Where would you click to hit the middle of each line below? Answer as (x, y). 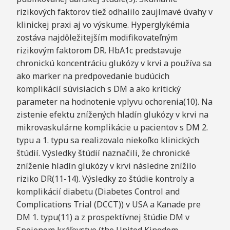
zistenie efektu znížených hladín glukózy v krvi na (112, 115)
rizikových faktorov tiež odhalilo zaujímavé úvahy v (114, 12)
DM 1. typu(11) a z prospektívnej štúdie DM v (103, 217)
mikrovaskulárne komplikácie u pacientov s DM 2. (112, 128)
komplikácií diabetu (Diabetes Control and (98, 192)
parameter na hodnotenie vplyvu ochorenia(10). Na (114, 102)
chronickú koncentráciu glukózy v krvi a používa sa (114, 63)
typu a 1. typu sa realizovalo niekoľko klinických (108, 140)
